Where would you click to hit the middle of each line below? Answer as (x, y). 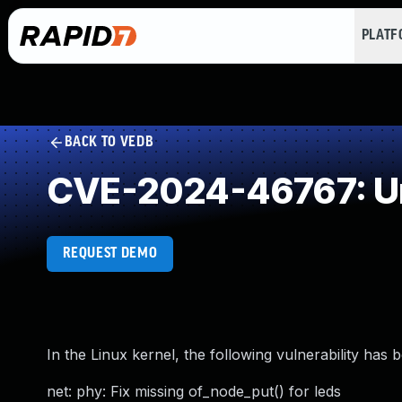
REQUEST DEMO (110, 253)
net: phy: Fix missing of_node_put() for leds (194, 391)
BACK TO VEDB (109, 142)
